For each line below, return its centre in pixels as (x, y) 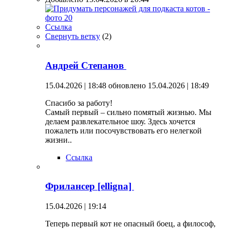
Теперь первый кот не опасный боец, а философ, (130, 223)
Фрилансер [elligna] (90, 186)
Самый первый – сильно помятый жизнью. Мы (128, 112)
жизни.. (59, 140)
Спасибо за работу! (79, 103)
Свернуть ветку (73, 36)
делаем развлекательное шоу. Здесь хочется (120, 121)
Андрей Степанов (86, 65)
